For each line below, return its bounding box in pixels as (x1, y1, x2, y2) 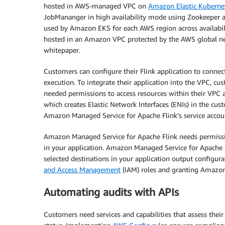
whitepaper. (44, 45, 80, 54)
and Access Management (44, 165, 121, 174)
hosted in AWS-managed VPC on (44, 1, 148, 10)
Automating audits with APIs (44, 185, 179, 198)
